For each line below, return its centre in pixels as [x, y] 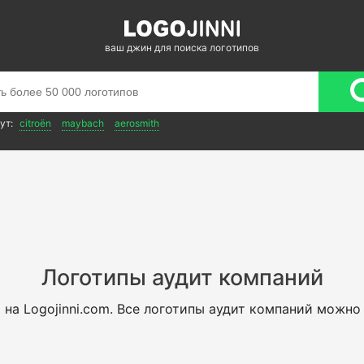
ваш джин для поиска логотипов [182, 48]
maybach [83, 123]
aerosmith [137, 123]
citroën [35, 123]
